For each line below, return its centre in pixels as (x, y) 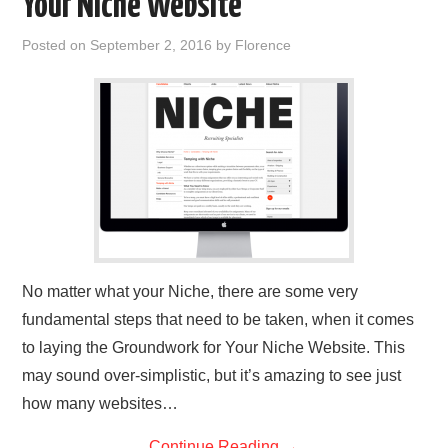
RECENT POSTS (85, 136)
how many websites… (100, 403)
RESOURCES (76, 187)
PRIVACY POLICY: (89, 85)
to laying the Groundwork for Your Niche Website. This (214, 347)
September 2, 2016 (151, 45)
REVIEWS (68, 34)
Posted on (56, 45)
